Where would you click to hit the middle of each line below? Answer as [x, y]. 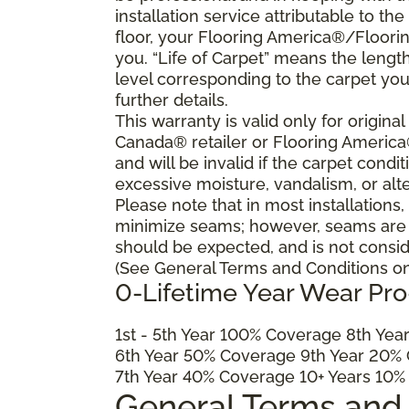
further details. [172, 100]
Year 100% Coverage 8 [267, 334]
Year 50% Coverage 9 [225, 355]
